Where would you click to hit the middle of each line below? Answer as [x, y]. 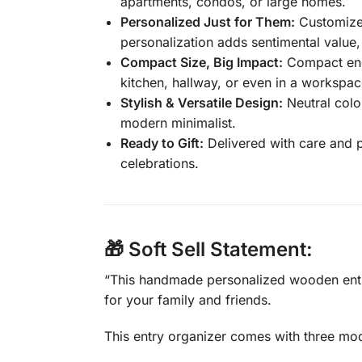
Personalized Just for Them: [207, 22]
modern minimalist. [178, 123]
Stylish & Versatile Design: [201, 103]
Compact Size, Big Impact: [201, 63]
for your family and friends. [187, 300]
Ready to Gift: [162, 143]
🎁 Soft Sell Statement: [208, 250]
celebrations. [159, 164]
